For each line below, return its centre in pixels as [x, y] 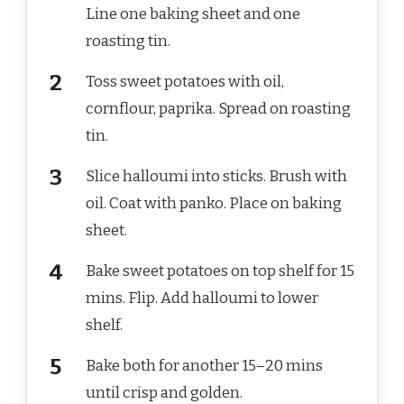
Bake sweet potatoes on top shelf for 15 [220, 271]
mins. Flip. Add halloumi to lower [202, 298]
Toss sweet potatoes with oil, [185, 82]
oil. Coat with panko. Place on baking [214, 204]
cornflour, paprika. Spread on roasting [218, 109]
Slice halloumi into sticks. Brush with [216, 177]
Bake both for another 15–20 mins [204, 366]
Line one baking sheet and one [193, 14]
